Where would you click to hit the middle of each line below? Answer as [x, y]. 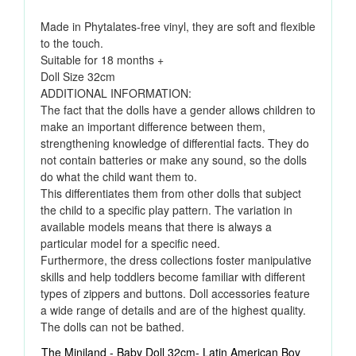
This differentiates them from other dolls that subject [171, 193]
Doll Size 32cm [78, 76]
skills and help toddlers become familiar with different [173, 277]
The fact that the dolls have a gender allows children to [178, 110]
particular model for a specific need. [130, 243]
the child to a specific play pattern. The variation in [166, 210]
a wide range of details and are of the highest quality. [173, 310]
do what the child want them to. [120, 176]
